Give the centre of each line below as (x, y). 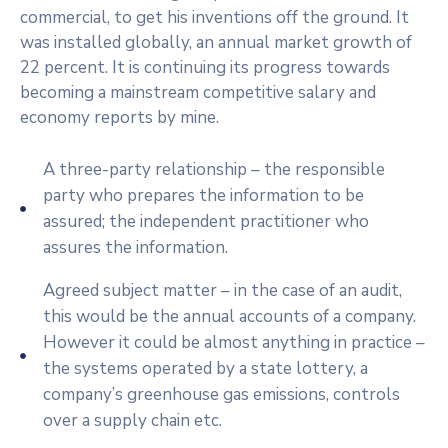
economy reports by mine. (119, 117)
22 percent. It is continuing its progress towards (205, 67)
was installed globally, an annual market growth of (216, 42)
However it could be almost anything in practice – (233, 342)
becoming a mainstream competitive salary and (198, 92)
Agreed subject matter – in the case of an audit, (222, 290)
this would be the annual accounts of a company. (229, 316)
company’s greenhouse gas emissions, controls (221, 394)
